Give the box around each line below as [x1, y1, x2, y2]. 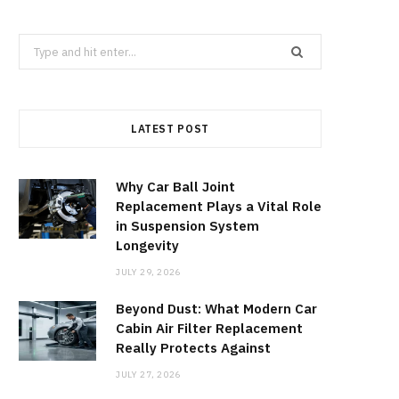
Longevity [116, 237, 179, 255]
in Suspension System [116, 217, 259, 235]
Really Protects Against [116, 339, 271, 357]
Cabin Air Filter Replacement [116, 320, 303, 338]
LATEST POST [130, 122, 210, 136]
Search [18, 37, 56, 53]
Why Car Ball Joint [116, 178, 235, 196]
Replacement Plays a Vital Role [116, 198, 322, 216]
